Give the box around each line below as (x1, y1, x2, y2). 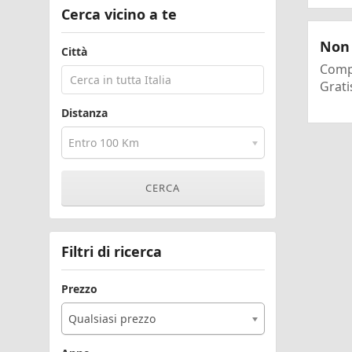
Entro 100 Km (68, 135, 139, 150)
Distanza (60, 105, 108, 120)
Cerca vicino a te (60, 5, 177, 24)
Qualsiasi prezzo (68, 311, 156, 326)
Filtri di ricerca (60, 242, 162, 261)
